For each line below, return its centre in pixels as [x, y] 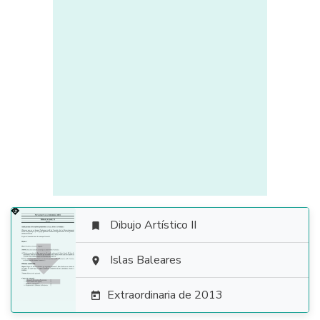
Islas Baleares [146, 260]
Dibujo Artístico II [153, 225]
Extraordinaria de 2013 [165, 295]
